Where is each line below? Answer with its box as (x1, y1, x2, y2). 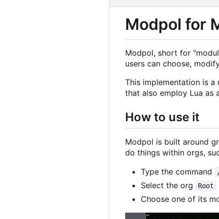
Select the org (141, 180, 196, 190)
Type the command (141, 166, 215, 176)
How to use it (125, 109, 199, 124)
